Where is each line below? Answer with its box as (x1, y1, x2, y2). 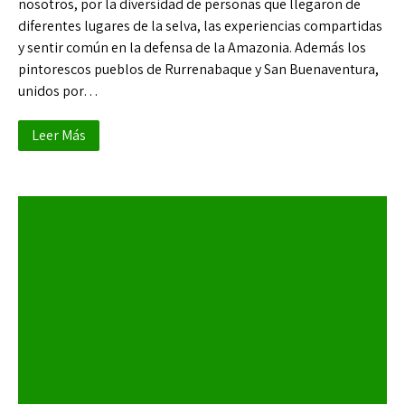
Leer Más (32, 126, 86, 145)
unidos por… (18, 81, 99, 100)
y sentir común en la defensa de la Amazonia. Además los (18, 38, 366, 57)
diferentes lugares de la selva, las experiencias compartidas (18, 16, 382, 35)
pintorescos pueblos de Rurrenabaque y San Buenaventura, (18, 60, 379, 79)
